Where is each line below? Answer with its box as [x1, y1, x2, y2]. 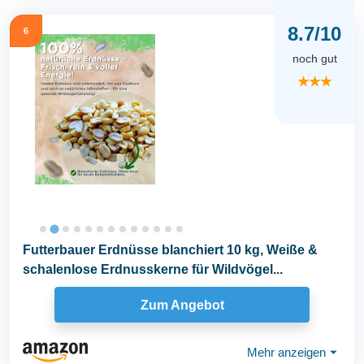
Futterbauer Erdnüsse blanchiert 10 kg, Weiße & [23, 243, 318, 257]
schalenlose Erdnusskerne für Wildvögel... [23, 262, 283, 276]
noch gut [292, 52, 337, 66]
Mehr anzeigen [247, 344, 326, 359]
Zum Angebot [140, 297, 224, 312]
